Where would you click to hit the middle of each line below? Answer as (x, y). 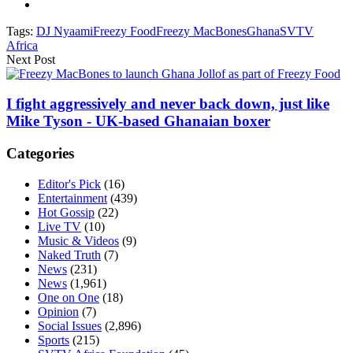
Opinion (58, 311)
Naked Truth (69, 255)
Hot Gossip (66, 212)
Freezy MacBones (201, 31)
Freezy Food (124, 31)
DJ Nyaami (65, 31)
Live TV (59, 226)
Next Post (31, 59)
